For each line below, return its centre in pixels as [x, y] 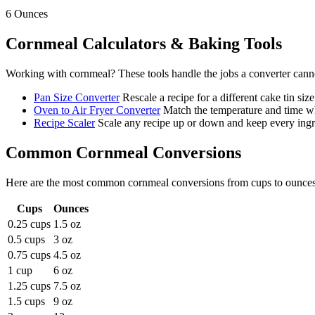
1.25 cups [29, 286]
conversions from [208, 183]
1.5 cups [26, 302]
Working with [38, 74]
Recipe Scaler [64, 123]
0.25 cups [29, 224]
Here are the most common [67, 183]
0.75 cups [29, 255]
